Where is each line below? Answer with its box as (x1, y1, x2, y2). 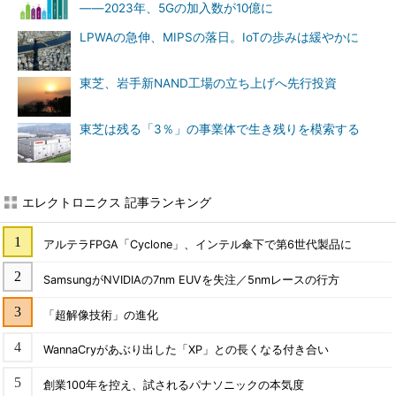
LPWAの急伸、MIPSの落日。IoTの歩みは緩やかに (80, 30, 359, 44)
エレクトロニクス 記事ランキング (22, 194, 211, 209)
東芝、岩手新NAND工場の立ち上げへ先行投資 (80, 76, 337, 90)
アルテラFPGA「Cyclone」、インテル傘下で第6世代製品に (42, 237, 352, 251)
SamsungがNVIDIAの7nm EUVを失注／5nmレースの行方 (42, 272, 339, 286)
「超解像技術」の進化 (42, 308, 158, 322)
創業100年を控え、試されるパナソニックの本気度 (42, 378, 304, 392)
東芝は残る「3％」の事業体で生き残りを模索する (80, 122, 360, 136)
